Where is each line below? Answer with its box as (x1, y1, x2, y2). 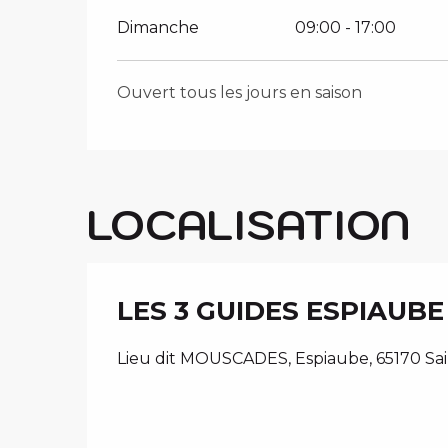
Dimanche (117, 17, 200, 37)
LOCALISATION (87, 196, 410, 251)
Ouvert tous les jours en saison (117, 82, 363, 102)
